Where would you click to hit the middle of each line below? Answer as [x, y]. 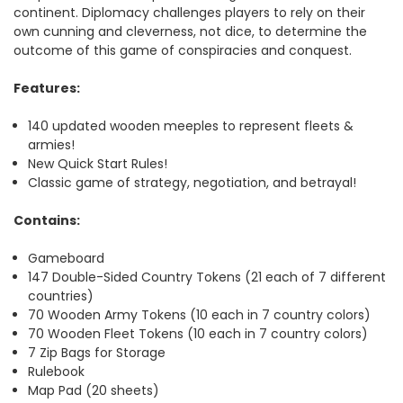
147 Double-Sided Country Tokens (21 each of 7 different [207, 277]
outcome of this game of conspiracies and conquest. [183, 50]
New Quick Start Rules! [98, 163]
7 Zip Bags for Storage [97, 352]
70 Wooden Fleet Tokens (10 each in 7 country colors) [198, 333]
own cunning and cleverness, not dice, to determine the [190, 31]
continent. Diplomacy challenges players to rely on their [189, 12]
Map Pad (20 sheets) [94, 390]
